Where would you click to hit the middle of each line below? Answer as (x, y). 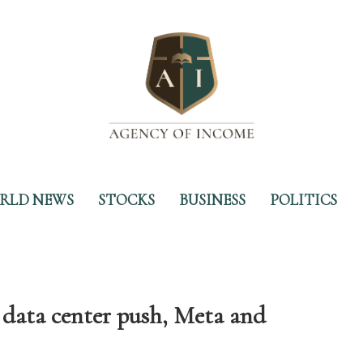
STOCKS (126, 200)
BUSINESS (212, 200)
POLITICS (303, 200)
